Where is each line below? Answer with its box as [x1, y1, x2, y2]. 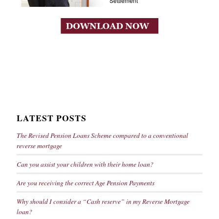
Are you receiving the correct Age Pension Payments [16, 177, 154, 187]
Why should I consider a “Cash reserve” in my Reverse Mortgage [16, 196, 190, 206]
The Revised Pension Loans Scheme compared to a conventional [16, 130, 188, 140]
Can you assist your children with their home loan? [16, 159, 153, 169]
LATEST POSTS [16, 111, 87, 124]
